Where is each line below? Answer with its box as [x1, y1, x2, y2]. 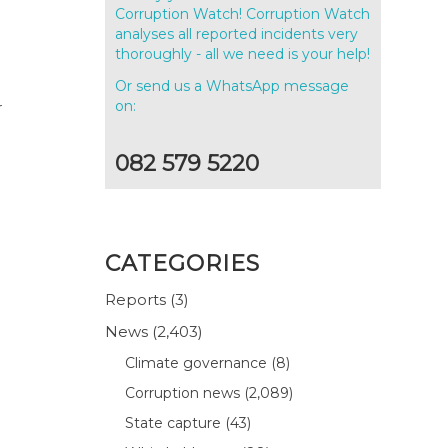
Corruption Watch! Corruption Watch [115, 4, 371, 23]
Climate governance [125, 353, 268, 372]
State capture [125, 413, 222, 432]
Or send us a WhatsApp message [115, 76, 350, 95]
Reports [105, 289, 167, 309]
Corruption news [125, 383, 241, 402]
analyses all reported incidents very [115, 24, 359, 43]
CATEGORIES [105, 249, 261, 277]
